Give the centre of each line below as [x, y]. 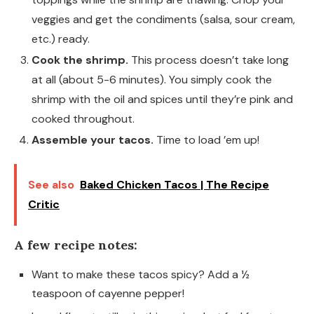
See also [51, 185]
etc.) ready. [61, 39]
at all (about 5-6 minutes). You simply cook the [152, 80]
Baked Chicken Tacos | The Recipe [175, 185]
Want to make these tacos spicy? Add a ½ [141, 275]
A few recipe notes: [76, 245]
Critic [44, 205]
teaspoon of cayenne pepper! [108, 294]
